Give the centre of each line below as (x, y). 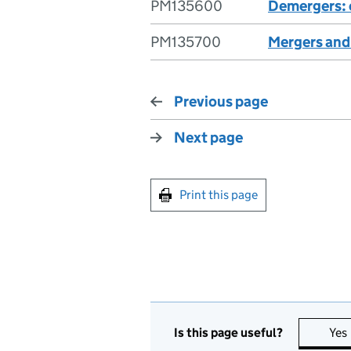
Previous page (221, 101)
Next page (208, 138)
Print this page (219, 195)
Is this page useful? (228, 332)
